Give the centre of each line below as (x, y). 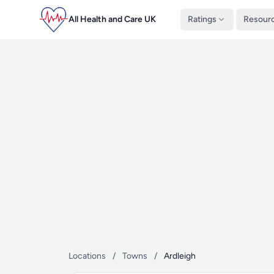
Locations (87, 256)
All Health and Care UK (112, 19)
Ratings (202, 19)
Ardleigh (180, 256)
